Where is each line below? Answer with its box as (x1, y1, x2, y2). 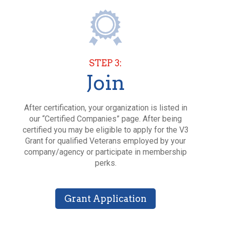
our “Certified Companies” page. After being (29, 114, 182, 124)
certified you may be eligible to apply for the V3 (22, 125, 189, 135)
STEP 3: (89, 57, 122, 68)
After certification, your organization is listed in (24, 102, 187, 113)
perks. (94, 158, 117, 168)
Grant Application (64, 193, 147, 204)
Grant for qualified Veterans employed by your (25, 136, 186, 146)
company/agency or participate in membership (24, 147, 187, 157)
